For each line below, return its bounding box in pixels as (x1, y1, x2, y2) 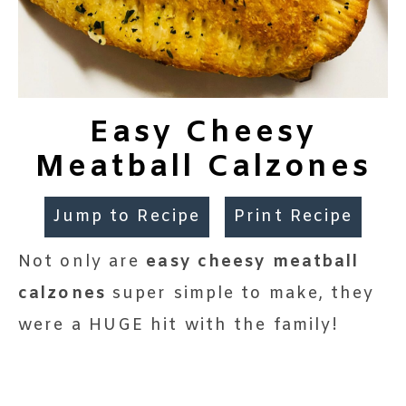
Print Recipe (234, 205, 353, 227)
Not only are (33, 250, 147, 273)
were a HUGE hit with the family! (18, 314, 340, 336)
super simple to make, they (111, 282, 375, 304)
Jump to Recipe (53, 205, 201, 227)
